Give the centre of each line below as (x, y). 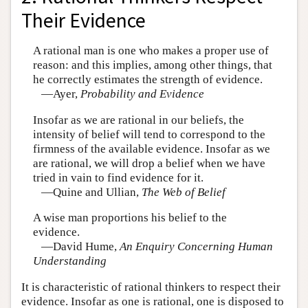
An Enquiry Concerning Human (196, 247)
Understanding (69, 261)
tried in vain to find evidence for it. (118, 177)
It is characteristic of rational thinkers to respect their (151, 287)
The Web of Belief (183, 192)
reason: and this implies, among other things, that (152, 65)
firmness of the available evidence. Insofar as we (151, 148)
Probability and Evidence (142, 94)
